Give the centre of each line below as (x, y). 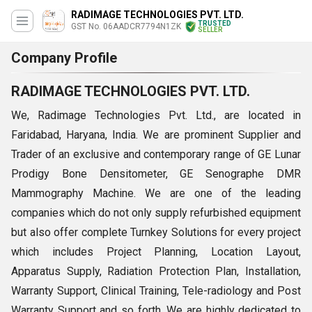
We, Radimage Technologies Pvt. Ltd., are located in (156, 115)
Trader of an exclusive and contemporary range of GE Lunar (156, 154)
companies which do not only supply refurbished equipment (156, 213)
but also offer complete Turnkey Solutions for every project (156, 232)
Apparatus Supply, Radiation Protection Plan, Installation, (156, 271)
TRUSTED (214, 23)
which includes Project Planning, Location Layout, (156, 252)
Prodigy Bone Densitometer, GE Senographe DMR (156, 174)
